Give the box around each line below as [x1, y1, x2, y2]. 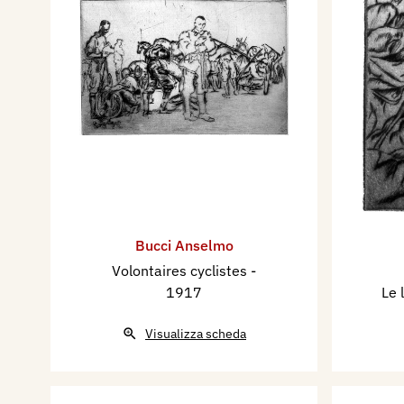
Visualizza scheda [145, 326, 246, 343]
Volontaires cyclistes [112, 262, 251, 280]
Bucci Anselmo [134, 236, 234, 255]
